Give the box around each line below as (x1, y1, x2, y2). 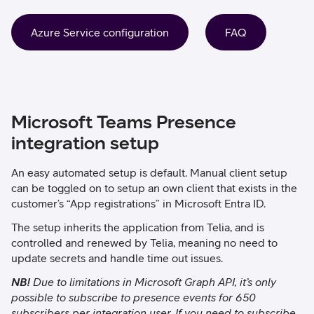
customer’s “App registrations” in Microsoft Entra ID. (11, 197, 266, 210)
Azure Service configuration (31, 26, 169, 39)
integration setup (11, 133, 159, 153)
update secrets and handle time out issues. (11, 252, 226, 264)
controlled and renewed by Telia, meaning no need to (11, 236, 278, 249)
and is (235, 221, 264, 233)
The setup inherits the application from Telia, (11, 221, 235, 233)
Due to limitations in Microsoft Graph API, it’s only (33, 275, 276, 288)
